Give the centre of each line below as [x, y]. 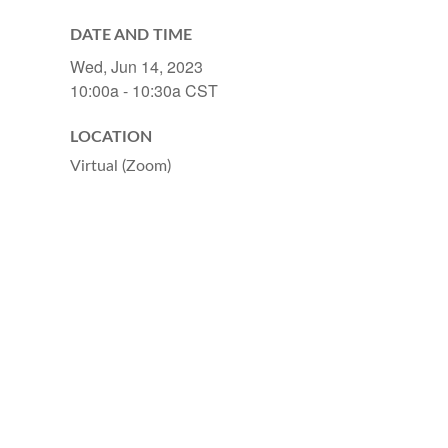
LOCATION [111, 137]
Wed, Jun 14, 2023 [136, 67]
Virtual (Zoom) [120, 166]
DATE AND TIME [131, 35]
